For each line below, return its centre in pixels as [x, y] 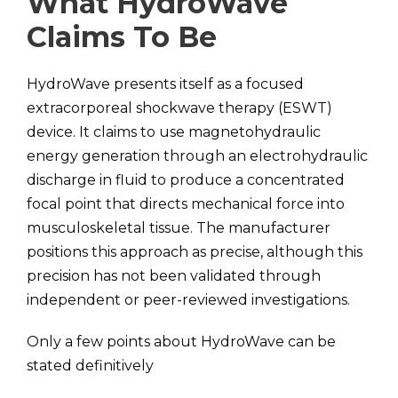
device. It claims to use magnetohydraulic [174, 132]
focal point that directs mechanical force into [186, 204]
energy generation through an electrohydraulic [197, 156]
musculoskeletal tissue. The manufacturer [179, 228]
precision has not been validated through [174, 276]
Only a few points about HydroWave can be [181, 342]
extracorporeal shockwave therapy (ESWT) [179, 108]
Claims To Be [122, 37]
